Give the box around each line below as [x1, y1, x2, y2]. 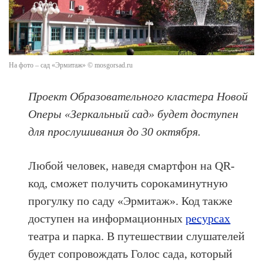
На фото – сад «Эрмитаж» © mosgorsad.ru [9, 61, 133, 69]
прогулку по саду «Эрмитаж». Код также [28, 194, 233, 207]
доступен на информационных [28, 212, 186, 225]
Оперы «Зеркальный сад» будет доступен [28, 107, 239, 120]
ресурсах [186, 212, 231, 225]
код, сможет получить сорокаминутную [28, 177, 228, 190]
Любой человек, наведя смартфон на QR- [28, 159, 235, 172]
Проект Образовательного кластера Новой [28, 90, 248, 103]
